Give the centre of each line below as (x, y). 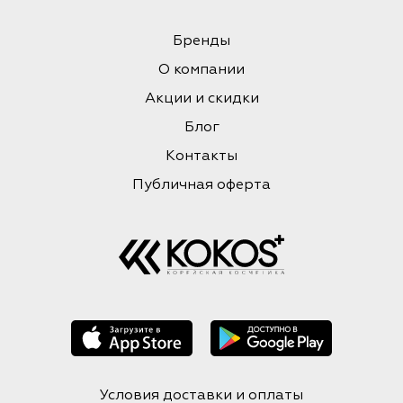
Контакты (201, 157)
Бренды (201, 42)
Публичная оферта (201, 186)
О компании (201, 71)
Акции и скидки (201, 99)
